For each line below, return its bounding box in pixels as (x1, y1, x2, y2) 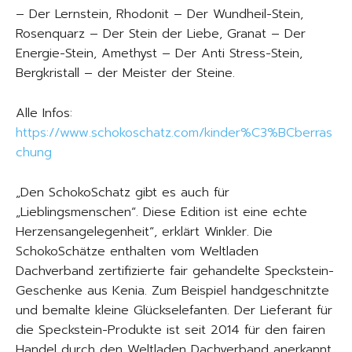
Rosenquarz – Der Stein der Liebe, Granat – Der (16, 24, 306, 43)
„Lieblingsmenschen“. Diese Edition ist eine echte (16, 203, 307, 222)
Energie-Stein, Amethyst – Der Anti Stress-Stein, (16, 44, 302, 63)
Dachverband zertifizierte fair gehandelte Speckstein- (16, 262, 334, 280)
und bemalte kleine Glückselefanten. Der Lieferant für (16, 301, 332, 320)
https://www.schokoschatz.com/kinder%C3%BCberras (16, 123, 332, 142)
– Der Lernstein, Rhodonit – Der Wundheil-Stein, (16, 5, 303, 24)
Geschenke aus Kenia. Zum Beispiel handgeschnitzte (16, 281, 329, 300)
